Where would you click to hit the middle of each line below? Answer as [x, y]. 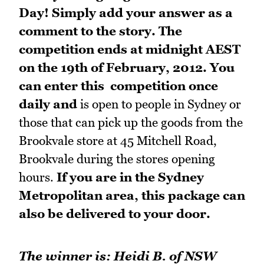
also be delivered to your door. [115, 213]
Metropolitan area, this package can [132, 195]
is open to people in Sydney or [161, 104]
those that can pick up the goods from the [131, 122]
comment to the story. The [100, 31]
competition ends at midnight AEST [130, 49]
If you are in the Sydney [130, 177]
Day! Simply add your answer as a [126, 12]
